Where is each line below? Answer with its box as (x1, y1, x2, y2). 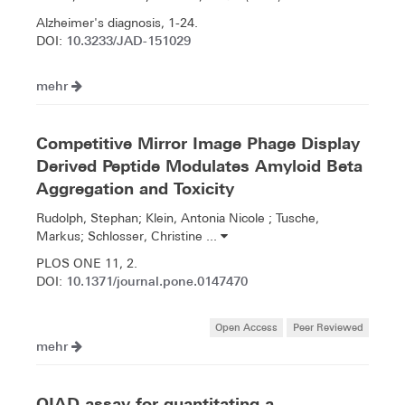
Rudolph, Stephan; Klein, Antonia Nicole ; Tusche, (36, 210, 319, 225)
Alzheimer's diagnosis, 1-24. (36, 14, 198, 30)
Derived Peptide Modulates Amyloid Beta (36, 155, 363, 175)
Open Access (215, 319, 278, 334)
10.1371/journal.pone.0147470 (66, 272, 248, 288)
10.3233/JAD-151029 (66, 32, 191, 48)
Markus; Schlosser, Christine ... (36, 228, 221, 243)
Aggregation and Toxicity (36, 178, 234, 198)
